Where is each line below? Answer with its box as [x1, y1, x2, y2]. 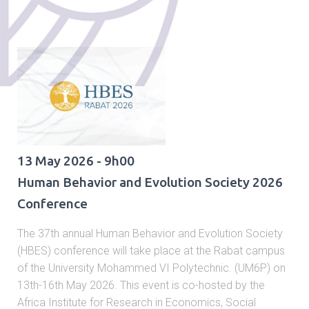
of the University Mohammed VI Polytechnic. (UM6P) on [17, 261, 286, 275]
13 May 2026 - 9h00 [17, 153, 134, 169]
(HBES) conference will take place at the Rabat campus [17, 244, 285, 258]
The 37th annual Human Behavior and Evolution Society [17, 227, 283, 241]
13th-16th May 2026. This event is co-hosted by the [17, 279, 265, 292]
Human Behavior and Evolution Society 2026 [17, 175, 283, 190]
